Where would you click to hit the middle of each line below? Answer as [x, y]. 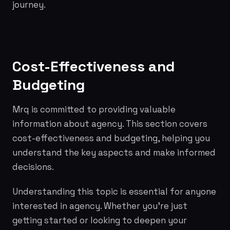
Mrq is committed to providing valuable [94, 109]
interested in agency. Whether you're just [100, 206]
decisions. [33, 167]
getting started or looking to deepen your [100, 220]
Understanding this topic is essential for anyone [114, 191]
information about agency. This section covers [110, 124]
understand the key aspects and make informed [114, 152]
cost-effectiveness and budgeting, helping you [111, 138]
